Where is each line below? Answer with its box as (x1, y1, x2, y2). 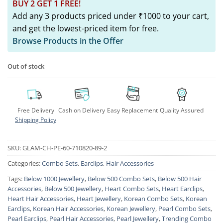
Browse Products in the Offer (12, 35, 123, 46)
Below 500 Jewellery (44, 184, 102, 193)
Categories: (7, 158, 42, 168)
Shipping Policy (15, 115, 56, 124)
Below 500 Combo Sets (88, 174, 155, 183)
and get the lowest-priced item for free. (12, 22, 159, 34)
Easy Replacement (107, 106, 158, 115)
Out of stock (7, 62, 44, 71)
